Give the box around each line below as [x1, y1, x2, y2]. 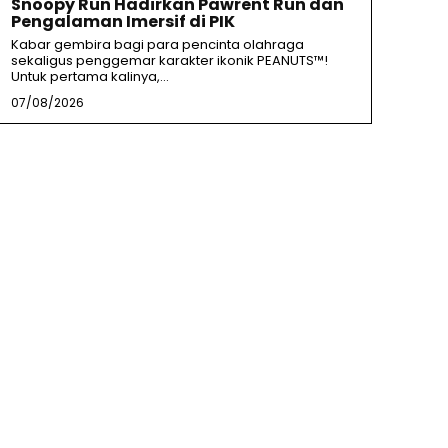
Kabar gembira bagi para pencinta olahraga [10, 35, 304, 55]
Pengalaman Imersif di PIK [10, 10, 235, 34]
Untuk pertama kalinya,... [10, 67, 169, 87]
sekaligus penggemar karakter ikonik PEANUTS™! [10, 51, 328, 71]
